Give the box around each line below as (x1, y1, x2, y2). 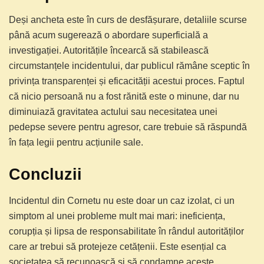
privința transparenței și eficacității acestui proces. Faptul (9, 76, 245, 87)
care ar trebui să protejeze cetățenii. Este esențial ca (9, 241, 226, 252)
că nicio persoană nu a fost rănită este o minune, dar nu (9, 91, 239, 102)
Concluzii (9, 165, 82, 184)
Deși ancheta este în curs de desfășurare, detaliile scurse (9, 15, 247, 25)
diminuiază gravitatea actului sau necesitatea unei (9, 107, 217, 117)
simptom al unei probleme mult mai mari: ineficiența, (9, 210, 225, 221)
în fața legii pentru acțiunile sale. (9, 137, 143, 148)
